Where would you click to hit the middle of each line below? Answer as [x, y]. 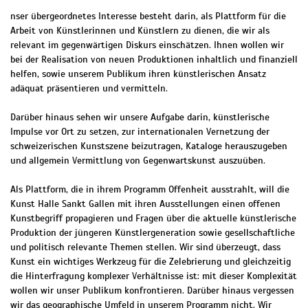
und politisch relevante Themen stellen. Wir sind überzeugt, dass [145, 247]
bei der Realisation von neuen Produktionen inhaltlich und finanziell [154, 60]
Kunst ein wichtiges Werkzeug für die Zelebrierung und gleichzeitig [151, 262]
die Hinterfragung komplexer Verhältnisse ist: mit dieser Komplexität [154, 276]
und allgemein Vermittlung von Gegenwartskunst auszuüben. [138, 161]
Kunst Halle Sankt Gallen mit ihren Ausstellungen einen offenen [145, 204]
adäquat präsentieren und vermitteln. [89, 89]
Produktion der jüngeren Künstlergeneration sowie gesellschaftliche [153, 233]
